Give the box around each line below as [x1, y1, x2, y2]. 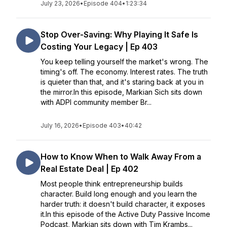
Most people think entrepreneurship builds [41, 179, 183, 188]
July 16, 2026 [41, 122, 79, 129]
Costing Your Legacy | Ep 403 [41, 42, 158, 52]
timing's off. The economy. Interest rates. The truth [41, 67, 208, 76]
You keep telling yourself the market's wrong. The [41, 57, 208, 66]
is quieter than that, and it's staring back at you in [41, 78, 204, 86]
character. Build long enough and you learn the [41, 190, 197, 198]
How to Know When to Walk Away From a [41, 152, 201, 162]
